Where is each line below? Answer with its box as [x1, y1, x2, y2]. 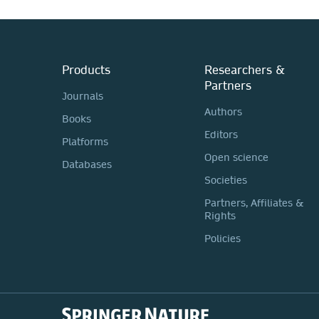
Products [62, 61, 110, 77]
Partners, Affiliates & [204, 196, 304, 209]
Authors [204, 105, 242, 118]
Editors [204, 127, 238, 141]
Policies [204, 231, 241, 245]
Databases [62, 157, 112, 171]
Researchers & [204, 61, 285, 77]
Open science [204, 150, 268, 164]
